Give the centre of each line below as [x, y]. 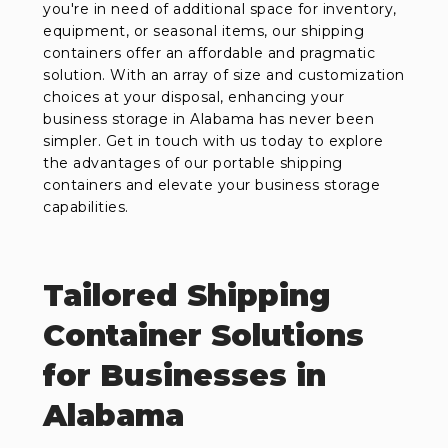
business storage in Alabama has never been [209, 119]
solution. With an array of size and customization [224, 75]
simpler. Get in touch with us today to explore [213, 141]
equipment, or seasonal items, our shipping [204, 31]
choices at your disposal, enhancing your [194, 97]
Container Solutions [204, 336]
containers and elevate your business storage [212, 185]
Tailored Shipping [187, 296]
